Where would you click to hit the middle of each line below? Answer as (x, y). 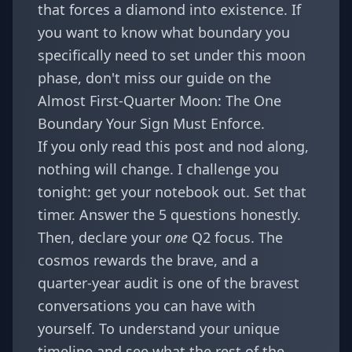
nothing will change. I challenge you (158, 169)
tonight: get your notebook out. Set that (172, 192)
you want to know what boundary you (164, 32)
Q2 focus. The (235, 237)
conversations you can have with (147, 306)
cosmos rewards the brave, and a (148, 260)
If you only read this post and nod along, (173, 146)
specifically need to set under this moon (172, 55)
